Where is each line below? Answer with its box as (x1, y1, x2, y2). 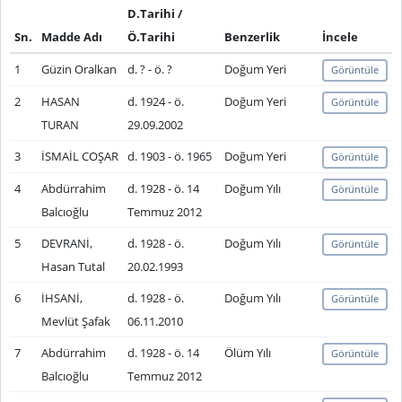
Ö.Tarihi (127, 29, 175, 45)
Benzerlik (223, 29, 280, 45)
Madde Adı (40, 29, 102, 45)
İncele (321, 29, 358, 45)
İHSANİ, (40, 290, 83, 306)
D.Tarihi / (127, 5, 182, 22)
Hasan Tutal (40, 258, 105, 275)
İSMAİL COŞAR (40, 148, 118, 164)
